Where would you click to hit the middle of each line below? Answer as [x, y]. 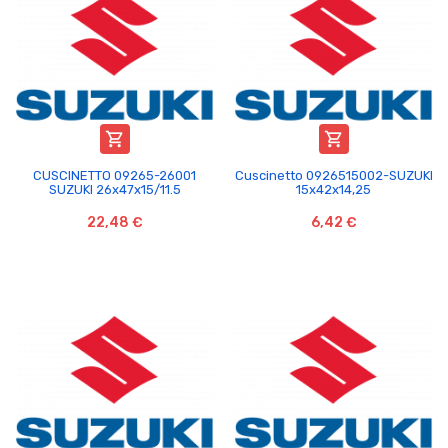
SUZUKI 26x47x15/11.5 [114, 189]
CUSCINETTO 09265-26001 [114, 175]
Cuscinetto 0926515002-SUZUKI [333, 175]
